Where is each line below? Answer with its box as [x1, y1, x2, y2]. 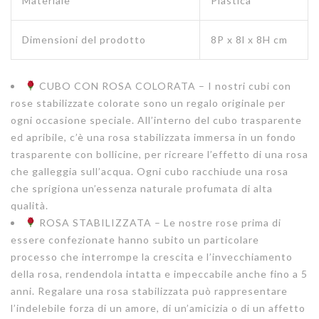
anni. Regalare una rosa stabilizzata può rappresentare [11, 284, 288, 297]
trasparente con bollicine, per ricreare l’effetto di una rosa [11, 147, 308, 160]
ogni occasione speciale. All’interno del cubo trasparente [11, 113, 302, 126]
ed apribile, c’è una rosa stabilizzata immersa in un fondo [11, 130, 296, 143]
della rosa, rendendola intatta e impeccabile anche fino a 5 [11, 267, 308, 280]
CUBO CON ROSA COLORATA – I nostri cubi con [36, 79, 291, 92]
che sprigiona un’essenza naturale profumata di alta [11, 182, 273, 194]
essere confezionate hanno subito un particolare [11, 233, 259, 246]
